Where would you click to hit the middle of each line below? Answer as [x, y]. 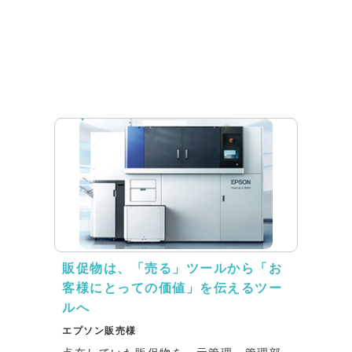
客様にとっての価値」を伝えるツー [172, 288]
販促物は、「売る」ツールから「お [172, 268]
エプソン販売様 [99, 330]
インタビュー [119, 99]
